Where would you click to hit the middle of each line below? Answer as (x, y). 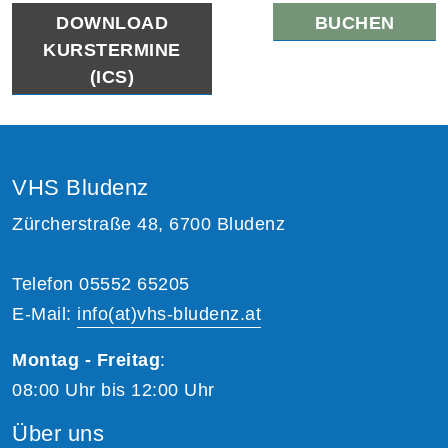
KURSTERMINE (112, 49)
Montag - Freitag (86, 359)
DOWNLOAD (112, 22)
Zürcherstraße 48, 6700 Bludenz (148, 223)
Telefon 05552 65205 (101, 283)
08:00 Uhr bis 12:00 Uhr (113, 389)
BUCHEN (354, 22)
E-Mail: (44, 313)
